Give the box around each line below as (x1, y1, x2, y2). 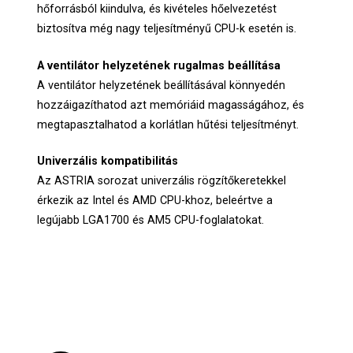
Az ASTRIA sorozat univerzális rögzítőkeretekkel (37, 174, 287, 188)
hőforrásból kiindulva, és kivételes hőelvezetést (37, 2, 277, 17)
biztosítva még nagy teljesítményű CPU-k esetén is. (37, 22, 297, 36)
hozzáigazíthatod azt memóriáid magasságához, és (37, 98, 305, 112)
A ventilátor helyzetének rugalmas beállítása (37, 58, 281, 72)
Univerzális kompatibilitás (37, 154, 179, 169)
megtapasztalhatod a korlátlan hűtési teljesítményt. (37, 117, 299, 132)
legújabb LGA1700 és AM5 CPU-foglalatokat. (37, 214, 265, 228)
